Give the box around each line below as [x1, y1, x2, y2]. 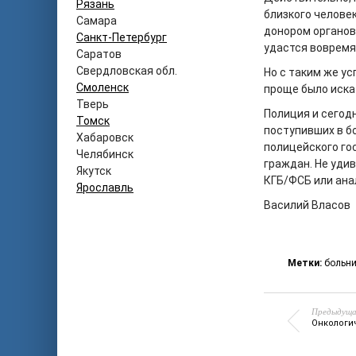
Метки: [288, 257, 324, 269]
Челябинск [76, 148, 133, 161]
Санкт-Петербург [76, 31, 167, 44]
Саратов [76, 48, 122, 60]
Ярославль [76, 181, 133, 194]
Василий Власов [264, 199, 350, 211]
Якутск [76, 164, 111, 177]
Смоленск [76, 81, 129, 94]
